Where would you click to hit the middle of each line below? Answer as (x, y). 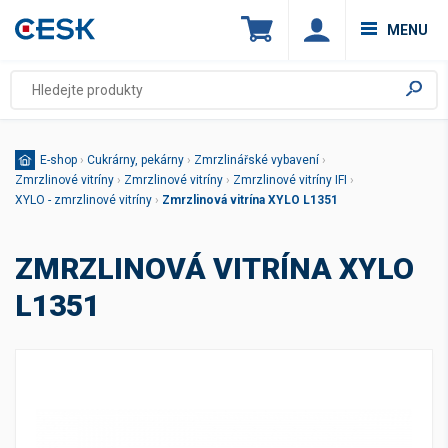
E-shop (58, 160)
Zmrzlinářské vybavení (256, 160)
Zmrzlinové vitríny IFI (290, 180)
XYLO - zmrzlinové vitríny (83, 200)
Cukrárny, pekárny (135, 160)
